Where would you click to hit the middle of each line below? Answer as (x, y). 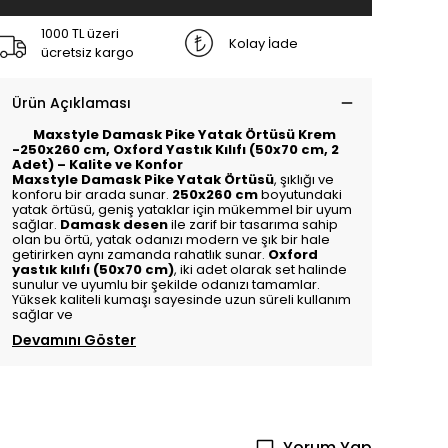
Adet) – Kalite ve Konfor (97, 164)
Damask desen (114, 224)
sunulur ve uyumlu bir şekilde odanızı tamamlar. (166, 284)
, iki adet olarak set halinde (260, 269)
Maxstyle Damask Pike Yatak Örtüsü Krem (184, 134)
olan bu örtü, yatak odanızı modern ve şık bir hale (171, 239)
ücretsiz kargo (87, 52)
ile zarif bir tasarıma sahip (253, 224)
